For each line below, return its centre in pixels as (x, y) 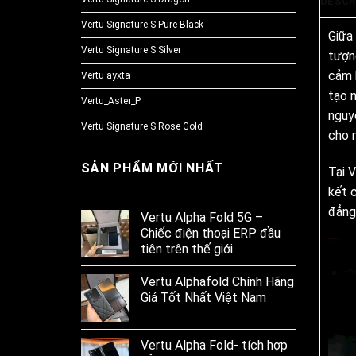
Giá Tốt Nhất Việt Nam (203, 298)
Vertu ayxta (106, 76)
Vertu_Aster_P (111, 101)
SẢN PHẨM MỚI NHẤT (152, 168)
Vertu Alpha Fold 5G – (202, 218)
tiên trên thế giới (187, 250)
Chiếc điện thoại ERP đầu (211, 234)
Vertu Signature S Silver (131, 50)
